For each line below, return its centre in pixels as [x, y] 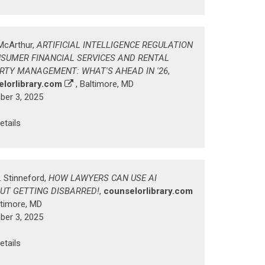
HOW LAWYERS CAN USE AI [103, 178]
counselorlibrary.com [148, 191]
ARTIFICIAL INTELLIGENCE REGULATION [115, 45]
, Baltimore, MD [104, 84]
